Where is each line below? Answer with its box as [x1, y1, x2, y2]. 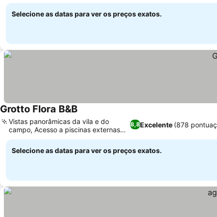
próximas [9, 134, 38, 142]
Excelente [139, 120, 172, 129]
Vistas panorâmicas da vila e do [9, 117, 109, 125]
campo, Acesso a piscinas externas [9, 125, 120, 134]
